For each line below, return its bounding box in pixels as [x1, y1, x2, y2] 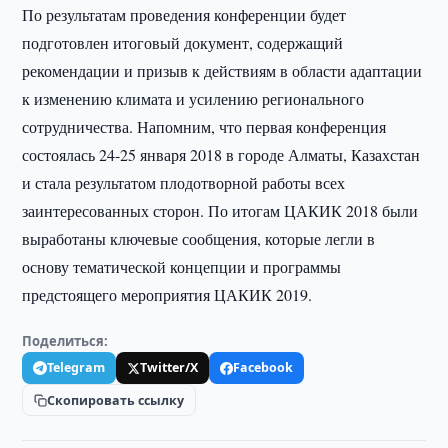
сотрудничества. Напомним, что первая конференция [22, 116, 387, 137]
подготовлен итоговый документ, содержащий [22, 32, 344, 53]
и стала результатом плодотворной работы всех [22, 172, 346, 193]
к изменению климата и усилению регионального [22, 88, 365, 109]
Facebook [233, 359, 294, 376]
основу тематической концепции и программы [22, 256, 342, 277]
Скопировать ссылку [47, 391, 185, 409]
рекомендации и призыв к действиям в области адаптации [22, 60, 423, 81]
